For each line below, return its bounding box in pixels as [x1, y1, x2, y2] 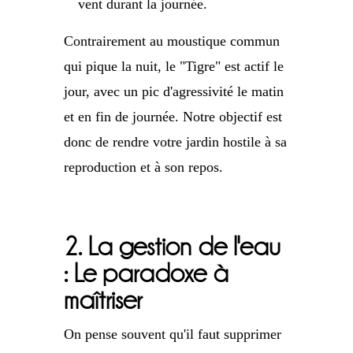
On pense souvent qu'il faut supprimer [63, 326, 281, 343]
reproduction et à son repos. [63, 159, 223, 176]
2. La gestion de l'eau [63, 233, 281, 260]
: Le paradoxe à [63, 260, 229, 287]
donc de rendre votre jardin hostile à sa [63, 134, 287, 150]
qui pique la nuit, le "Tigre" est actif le [63, 58, 284, 75]
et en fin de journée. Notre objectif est [63, 109, 282, 125]
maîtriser [63, 287, 142, 314]
